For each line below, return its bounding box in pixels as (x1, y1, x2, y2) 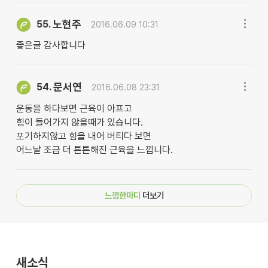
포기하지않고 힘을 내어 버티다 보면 (16, 130, 151, 142)
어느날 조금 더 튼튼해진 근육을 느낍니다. (16, 144, 173, 156)
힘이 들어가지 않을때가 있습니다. (16, 116, 143, 128)
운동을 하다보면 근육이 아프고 (16, 102, 132, 114)
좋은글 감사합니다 (16, 39, 86, 51)
